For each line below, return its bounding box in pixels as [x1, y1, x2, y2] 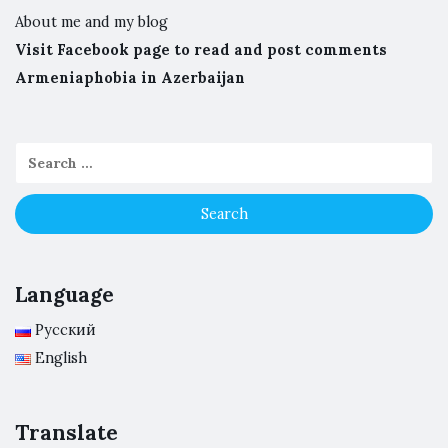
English [35, 348, 88, 367]
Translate [15, 418, 118, 446]
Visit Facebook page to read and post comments [15, 40, 387, 59]
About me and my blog [15, 12, 168, 31]
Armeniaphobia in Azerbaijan [15, 68, 245, 87]
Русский [35, 320, 97, 339]
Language [15, 280, 114, 308]
